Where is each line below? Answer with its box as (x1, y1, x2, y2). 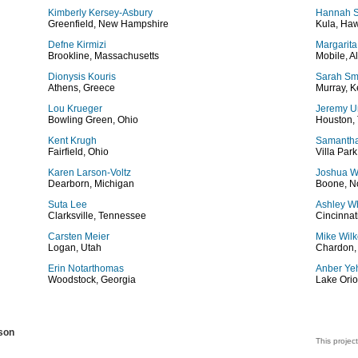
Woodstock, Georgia (48, 274, 136, 285)
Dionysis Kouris (48, 71, 116, 82)
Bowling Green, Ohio (48, 114, 138, 125)
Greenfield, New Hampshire (48, 18, 169, 30)
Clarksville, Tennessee (48, 210, 146, 221)
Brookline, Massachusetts (48, 50, 159, 62)
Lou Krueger (48, 103, 102, 114)
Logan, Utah (48, 242, 101, 253)
